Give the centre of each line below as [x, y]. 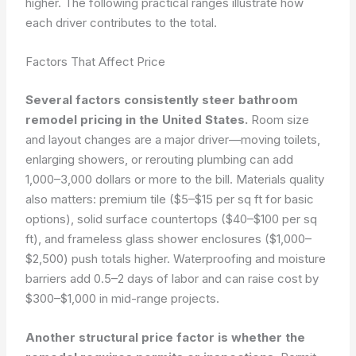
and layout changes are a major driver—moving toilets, [173, 139]
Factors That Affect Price [96, 62]
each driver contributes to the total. [122, 23]
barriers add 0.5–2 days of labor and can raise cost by [172, 278]
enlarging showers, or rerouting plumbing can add [160, 159]
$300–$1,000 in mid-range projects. [123, 298]
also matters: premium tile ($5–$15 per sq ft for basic [170, 199]
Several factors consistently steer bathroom [162, 99]
